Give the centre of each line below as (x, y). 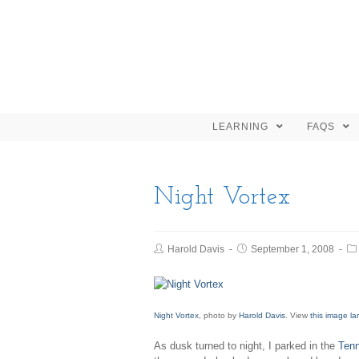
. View (298, 316)
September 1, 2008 (292, 249)
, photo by (219, 316)
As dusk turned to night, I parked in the (246, 346)
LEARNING (242, 127)
